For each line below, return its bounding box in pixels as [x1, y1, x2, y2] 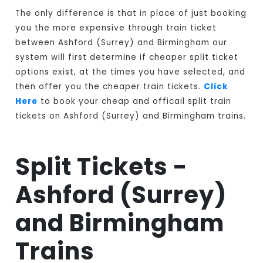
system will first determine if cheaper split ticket [15, 52, 239, 63]
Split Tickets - [15, 150, 188, 184]
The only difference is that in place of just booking [15, 8, 247, 19]
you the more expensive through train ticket [15, 22, 217, 34]
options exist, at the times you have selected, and [15, 66, 246, 78]
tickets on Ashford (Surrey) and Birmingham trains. [15, 110, 247, 122]
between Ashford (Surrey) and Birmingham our [15, 37, 228, 49]
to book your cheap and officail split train [38, 96, 232, 107]
